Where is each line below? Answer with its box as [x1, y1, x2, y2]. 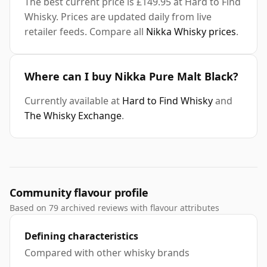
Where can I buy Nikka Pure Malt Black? [24, 69, 238, 84]
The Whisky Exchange [24, 109, 122, 123]
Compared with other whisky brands [24, 246, 190, 260]
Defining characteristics [24, 229, 138, 243]
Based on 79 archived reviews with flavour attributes [10, 202, 219, 214]
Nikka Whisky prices [146, 25, 236, 39]
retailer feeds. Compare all [24, 25, 146, 39]
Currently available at [24, 94, 122, 108]
